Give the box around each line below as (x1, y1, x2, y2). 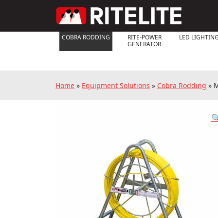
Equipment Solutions (82, 81, 150, 90)
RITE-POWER (127, 33, 162, 41)
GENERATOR (127, 40, 161, 48)
